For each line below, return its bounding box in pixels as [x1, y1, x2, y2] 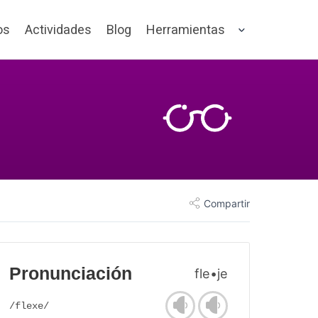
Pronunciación [9, 264, 132, 284]
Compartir [204, 197, 250, 209]
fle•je [194, 265, 228, 282]
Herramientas [146, 22, 225, 37]
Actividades [25, 22, 92, 37]
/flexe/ [9, 300, 49, 312]
